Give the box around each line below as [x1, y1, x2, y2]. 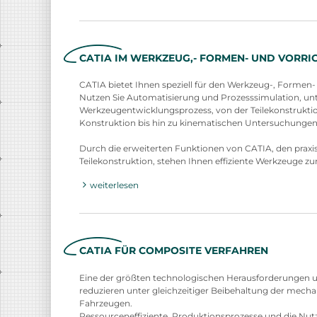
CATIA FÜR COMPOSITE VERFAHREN [79, 244, 268, 258]
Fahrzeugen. [79, 297, 132, 309]
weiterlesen [90, 180, 139, 191]
